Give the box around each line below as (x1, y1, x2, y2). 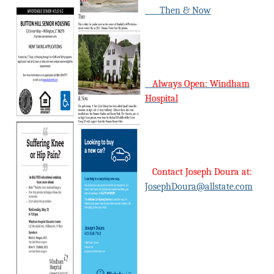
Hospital (145, 93, 178, 105)
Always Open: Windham (145, 78, 250, 90)
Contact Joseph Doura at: (145, 166, 252, 178)
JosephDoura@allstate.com (145, 181, 253, 193)
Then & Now (145, 5, 211, 17)
